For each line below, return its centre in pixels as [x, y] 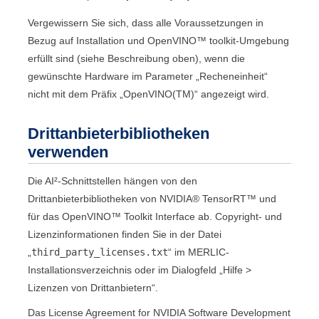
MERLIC [207, 252]
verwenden [68, 152]
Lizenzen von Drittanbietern [90, 287]
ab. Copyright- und [239, 216]
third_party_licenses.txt [100, 252]
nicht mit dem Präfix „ [76, 94]
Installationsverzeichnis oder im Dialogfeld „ [126, 270]
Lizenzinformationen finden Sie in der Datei [125, 234]
